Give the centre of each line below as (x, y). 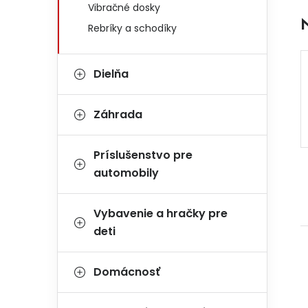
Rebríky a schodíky (132, 28)
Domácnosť (127, 272)
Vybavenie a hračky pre (161, 213)
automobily (126, 173)
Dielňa (111, 74)
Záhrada (118, 114)
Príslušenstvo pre (143, 155)
